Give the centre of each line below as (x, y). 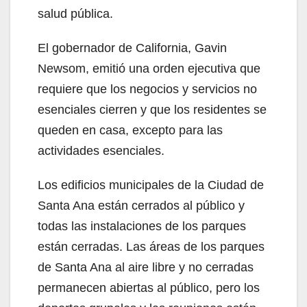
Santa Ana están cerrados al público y (141, 205)
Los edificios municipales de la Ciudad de (151, 185)
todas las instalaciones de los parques (142, 226)
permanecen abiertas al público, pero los (149, 287)
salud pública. (75, 13)
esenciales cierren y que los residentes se (152, 109)
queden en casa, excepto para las (130, 130)
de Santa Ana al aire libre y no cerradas (146, 267)
